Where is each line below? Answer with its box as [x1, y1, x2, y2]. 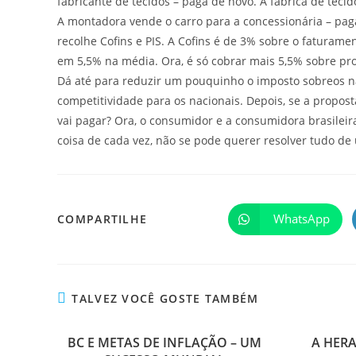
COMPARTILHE [57, 211, 148, 226]
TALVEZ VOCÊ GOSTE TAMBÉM [72, 290, 259, 306]
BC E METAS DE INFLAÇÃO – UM [67, 333, 261, 351]
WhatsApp [273, 211, 330, 227]
